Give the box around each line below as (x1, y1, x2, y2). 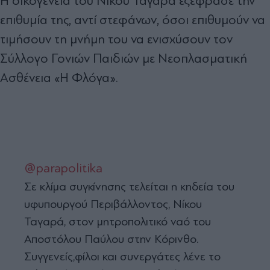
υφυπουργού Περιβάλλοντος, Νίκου (24, 196, 202, 211)
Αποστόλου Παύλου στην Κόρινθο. (24, 231, 198, 246)
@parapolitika (24, 160, 102, 175)
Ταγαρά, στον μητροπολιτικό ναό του (24, 214, 211, 228)
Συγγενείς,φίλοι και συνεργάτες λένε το (24, 249, 221, 263)
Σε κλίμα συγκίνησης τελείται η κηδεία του (24, 179, 234, 193)
